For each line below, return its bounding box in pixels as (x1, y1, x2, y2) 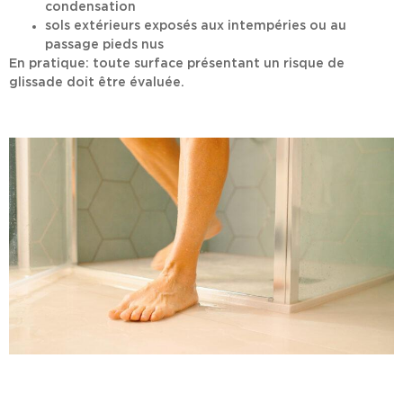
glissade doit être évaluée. (9, 76, 184, 90)
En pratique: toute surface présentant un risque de (9, 58, 345, 71)
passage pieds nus (45, 39, 164, 52)
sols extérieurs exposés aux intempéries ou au (45, 20, 346, 33)
